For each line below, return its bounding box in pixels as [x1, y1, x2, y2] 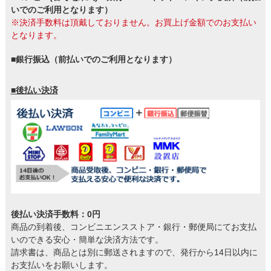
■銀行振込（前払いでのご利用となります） [10, 54, 177, 65]
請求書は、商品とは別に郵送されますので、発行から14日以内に [10, 247, 258, 257]
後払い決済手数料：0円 [10, 209, 100, 219]
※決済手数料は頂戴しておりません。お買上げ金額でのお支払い [10, 18, 256, 28]
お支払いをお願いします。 [10, 260, 113, 270]
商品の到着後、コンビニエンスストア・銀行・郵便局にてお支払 [10, 221, 256, 232]
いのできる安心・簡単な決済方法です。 [10, 234, 163, 244]
